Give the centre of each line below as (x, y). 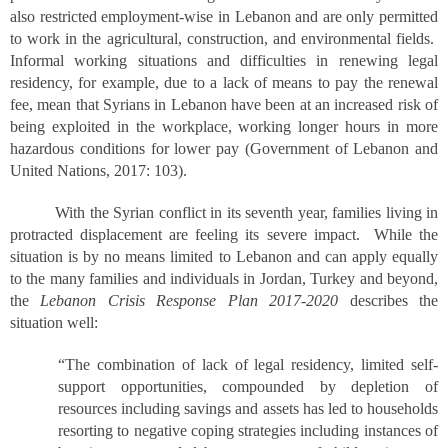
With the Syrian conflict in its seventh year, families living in (224, 212)
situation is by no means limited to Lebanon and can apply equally (224, 256)
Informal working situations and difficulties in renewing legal (224, 60)
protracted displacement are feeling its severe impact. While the (224, 234)
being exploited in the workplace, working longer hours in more (224, 126)
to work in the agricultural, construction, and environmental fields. (224, 38)
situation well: (56, 322)
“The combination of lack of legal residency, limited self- (248, 364)
